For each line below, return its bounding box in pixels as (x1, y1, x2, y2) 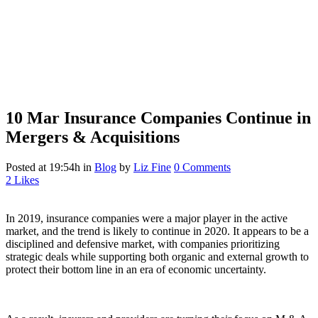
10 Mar (6, 108, 60, 127)
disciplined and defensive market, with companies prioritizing (6, 237, 280, 250)
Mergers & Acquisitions (6, 127, 180, 146)
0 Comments (174, 160, 231, 173)
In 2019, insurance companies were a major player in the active (6, 212, 287, 224)
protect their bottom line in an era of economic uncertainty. (6, 263, 266, 275)
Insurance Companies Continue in (60, 108, 311, 127)
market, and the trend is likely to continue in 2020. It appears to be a (6, 224, 309, 237)
